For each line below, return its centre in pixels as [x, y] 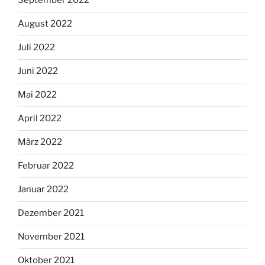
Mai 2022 [37, 95]
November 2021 [51, 237]
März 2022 [40, 142]
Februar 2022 [46, 166]
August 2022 [45, 24]
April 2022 [40, 119]
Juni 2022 [38, 71]
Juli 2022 [36, 48]
